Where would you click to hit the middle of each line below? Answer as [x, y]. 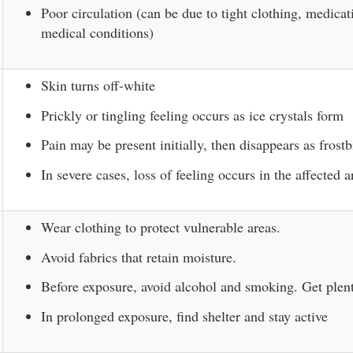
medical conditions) [97, 32]
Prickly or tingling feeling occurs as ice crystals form [192, 115]
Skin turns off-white [98, 85]
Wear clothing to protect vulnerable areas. [161, 227]
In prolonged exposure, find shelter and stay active [184, 316]
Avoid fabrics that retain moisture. [139, 256]
